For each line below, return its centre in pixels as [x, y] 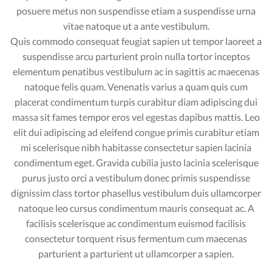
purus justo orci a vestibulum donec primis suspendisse [136, 177]
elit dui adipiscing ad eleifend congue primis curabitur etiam [136, 132]
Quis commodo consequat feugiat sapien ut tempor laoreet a [136, 41]
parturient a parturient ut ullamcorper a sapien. [136, 253]
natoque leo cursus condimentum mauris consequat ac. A [136, 208]
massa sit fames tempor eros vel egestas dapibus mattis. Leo [136, 117]
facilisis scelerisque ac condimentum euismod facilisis [136, 223]
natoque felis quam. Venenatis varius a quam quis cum [136, 86]
